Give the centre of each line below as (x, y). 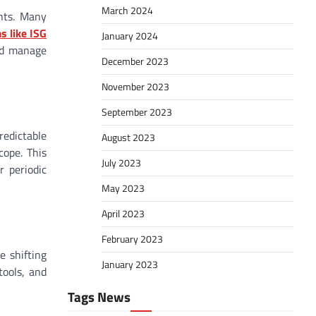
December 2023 (135, 61)
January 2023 (130, 265)
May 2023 (123, 188)
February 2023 (132, 239)
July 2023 (121, 163)
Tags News (99, 297)
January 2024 (130, 36)
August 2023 (128, 138)
